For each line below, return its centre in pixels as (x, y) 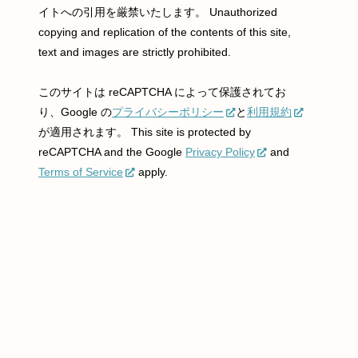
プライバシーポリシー (168, 112)
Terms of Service (81, 172)
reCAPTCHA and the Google (112, 152)
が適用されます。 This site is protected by (145, 132)
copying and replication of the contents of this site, (165, 32)
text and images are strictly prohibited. (135, 52)
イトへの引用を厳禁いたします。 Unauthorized (158, 12)
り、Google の (75, 112)
